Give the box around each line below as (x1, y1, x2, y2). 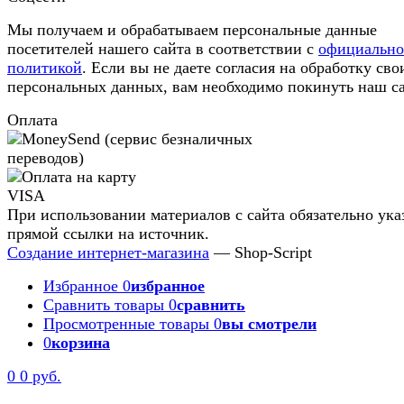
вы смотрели (222, 315, 317, 334)
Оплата (7, 111, 58, 130)
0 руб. (20, 367, 61, 386)
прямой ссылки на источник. (7, 225, 209, 243)
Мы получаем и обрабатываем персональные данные (7, 21, 377, 40)
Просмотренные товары (43, 315, 209, 334)
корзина (51, 334, 110, 353)
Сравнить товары (43, 296, 164, 315)
